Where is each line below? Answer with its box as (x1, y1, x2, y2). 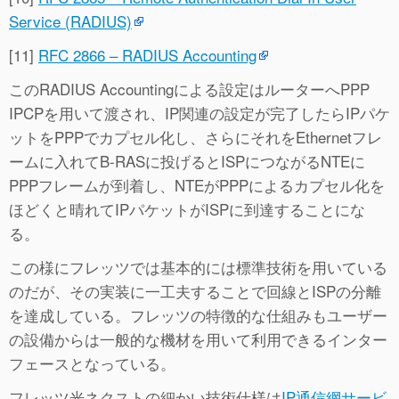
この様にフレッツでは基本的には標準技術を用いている (9, 256, 387, 279)
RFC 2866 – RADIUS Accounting (38, 44, 256, 67)
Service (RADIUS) (9, 10, 132, 33)
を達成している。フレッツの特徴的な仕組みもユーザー (9, 304, 387, 327)
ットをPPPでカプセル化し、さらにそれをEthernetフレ (9, 126, 382, 149)
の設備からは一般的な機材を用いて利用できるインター (9, 328, 387, 351)
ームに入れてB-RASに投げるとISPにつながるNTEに (9, 150, 365, 173)
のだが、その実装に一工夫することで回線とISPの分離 (9, 280, 381, 303)
